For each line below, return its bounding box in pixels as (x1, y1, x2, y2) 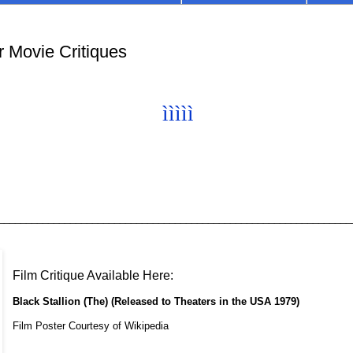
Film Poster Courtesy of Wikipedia (12, 320, 169, 333)
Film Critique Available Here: (12, 268, 173, 282)
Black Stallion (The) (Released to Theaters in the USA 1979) (12, 295, 299, 307)
